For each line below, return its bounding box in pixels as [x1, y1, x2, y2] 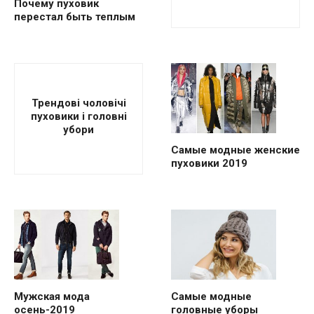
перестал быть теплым [14, 11, 135, 24]
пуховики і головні [30, 110, 127, 123]
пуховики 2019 [171, 157, 247, 170]
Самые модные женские [171, 144, 300, 157]
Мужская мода [14, 290, 90, 303]
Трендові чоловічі [31, 97, 126, 110]
